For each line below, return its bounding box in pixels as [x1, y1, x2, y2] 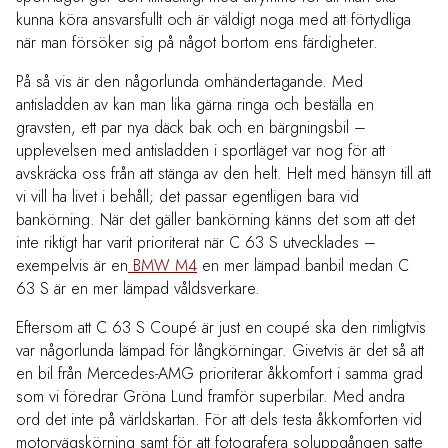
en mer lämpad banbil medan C [197, 254, 409, 278]
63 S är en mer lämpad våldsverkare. [16, 277, 260, 301]
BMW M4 [128, 254, 197, 278]
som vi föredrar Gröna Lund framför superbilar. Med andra [16, 385, 405, 409]
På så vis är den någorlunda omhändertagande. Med [16, 70, 363, 94]
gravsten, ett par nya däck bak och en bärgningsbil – [16, 116, 366, 140]
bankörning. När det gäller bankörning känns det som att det [16, 208, 415, 232]
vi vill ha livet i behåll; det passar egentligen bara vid [16, 185, 359, 209]
